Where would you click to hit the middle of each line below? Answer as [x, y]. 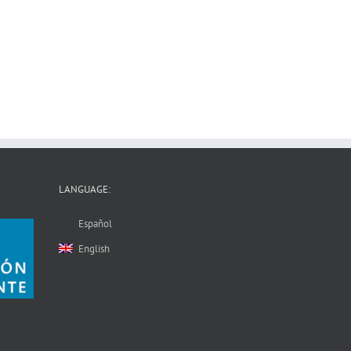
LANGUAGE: [85, 189]
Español [95, 223]
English [94, 248]
